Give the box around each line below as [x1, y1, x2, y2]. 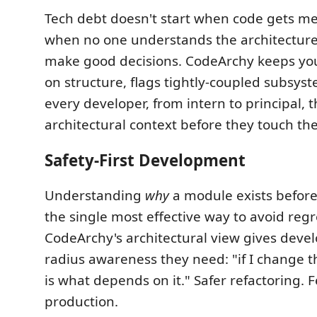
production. [45, 292, 118, 311]
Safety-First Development [45, 149, 246, 171]
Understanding [45, 186, 145, 204]
